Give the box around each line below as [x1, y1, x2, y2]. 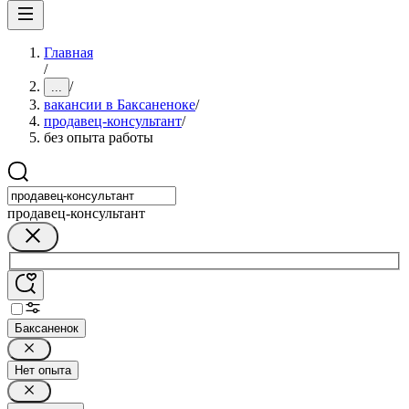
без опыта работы [44, 130, 153, 145]
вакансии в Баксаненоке [44, 97, 195, 112]
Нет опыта [15, 362, 71, 377]
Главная [44, 45, 93, 60]
